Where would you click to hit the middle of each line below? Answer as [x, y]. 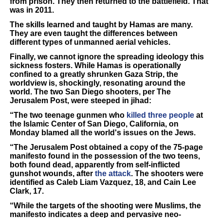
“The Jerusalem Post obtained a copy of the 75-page [106, 147]
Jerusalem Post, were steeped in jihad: [81, 100]
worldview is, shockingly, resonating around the [98, 83]
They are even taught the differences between [94, 33]
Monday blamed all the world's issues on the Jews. [103, 133]
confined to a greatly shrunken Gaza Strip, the [94, 74]
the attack [113, 173]
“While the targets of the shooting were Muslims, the [105, 206]
